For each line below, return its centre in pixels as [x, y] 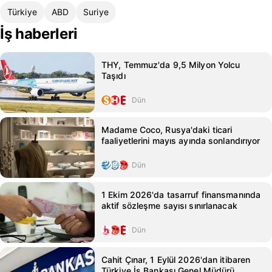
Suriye [96, 12]
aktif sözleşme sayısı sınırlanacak [169, 206]
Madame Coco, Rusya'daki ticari [167, 130]
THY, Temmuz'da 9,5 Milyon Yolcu [171, 65]
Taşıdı [114, 76]
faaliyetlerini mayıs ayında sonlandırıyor [181, 141]
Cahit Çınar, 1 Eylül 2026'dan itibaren [176, 260]
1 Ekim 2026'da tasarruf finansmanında [181, 195]
